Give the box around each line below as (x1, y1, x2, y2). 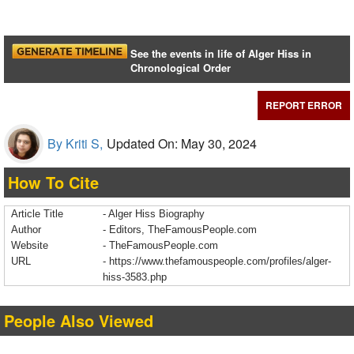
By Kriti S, (47, 134, 103, 153)
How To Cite (8, 171, 99, 194)
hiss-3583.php (103, 271, 167, 284)
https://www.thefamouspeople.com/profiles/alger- (109, 255, 331, 268)
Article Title (11, 208, 63, 220)
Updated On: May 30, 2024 (107, 134, 257, 153)
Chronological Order (130, 60, 232, 76)
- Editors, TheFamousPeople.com (103, 224, 257, 236)
